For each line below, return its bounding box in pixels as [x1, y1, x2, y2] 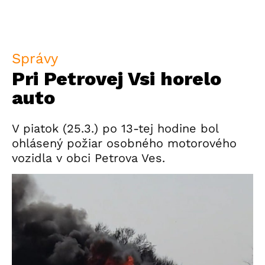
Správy [12, 50, 58, 67]
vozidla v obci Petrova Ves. [12, 151, 165, 165]
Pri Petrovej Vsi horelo [12, 67, 221, 90]
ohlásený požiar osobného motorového [12, 136, 237, 150]
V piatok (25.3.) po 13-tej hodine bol [12, 121, 218, 135]
